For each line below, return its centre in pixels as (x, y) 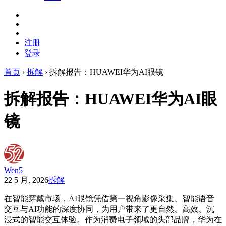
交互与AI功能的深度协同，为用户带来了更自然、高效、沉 (109, 209)
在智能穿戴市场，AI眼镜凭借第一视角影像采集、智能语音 (109, 198)
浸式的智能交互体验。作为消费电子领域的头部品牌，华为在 (113, 219)
